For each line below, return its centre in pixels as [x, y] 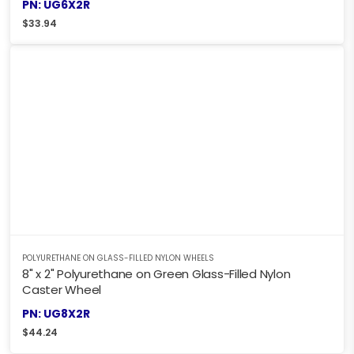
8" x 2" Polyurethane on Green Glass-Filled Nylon [156, 274]
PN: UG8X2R [56, 314]
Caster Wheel [62, 290]
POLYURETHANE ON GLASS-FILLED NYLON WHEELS [118, 258]
